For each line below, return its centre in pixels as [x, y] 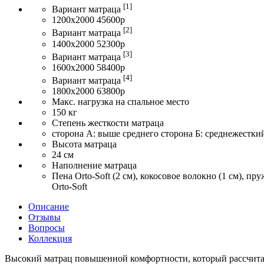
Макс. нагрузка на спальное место [121, 102]
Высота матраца [84, 144]
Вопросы [47, 228]
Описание [49, 207]
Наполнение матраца [94, 166]
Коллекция [50, 239]
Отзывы [44, 217]
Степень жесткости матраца [108, 123]
